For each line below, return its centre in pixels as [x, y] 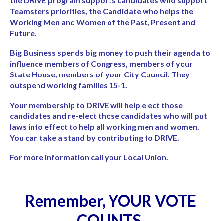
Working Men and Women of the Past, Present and [103, 22]
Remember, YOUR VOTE [110, 201]
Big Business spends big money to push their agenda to [110, 53]
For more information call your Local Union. [89, 157]
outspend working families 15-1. [69, 85]
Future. [23, 33]
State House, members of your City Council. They [100, 74]
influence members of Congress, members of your [101, 63]
